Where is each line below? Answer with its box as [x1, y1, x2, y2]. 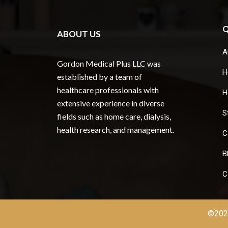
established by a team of [57, 71, 142, 81]
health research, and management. [57, 124, 174, 134]
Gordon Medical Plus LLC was [57, 58, 161, 68]
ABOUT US [57, 28, 101, 39]
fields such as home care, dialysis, [57, 111, 171, 121]
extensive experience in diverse [57, 98, 164, 108]
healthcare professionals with [57, 84, 159, 95]
